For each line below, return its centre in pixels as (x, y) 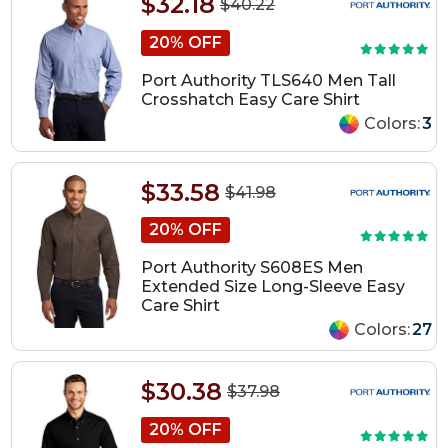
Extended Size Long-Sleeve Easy (272, 287)
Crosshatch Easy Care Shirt (250, 99)
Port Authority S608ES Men (251, 268)
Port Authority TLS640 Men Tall (268, 80)
